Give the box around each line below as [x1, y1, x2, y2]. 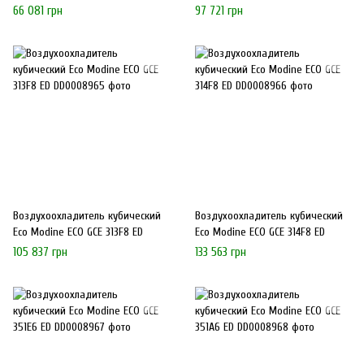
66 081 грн [13, 3, 63, 18]
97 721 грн [195, 3, 243, 18]
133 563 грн [195, 245, 246, 259]
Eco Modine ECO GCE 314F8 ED [195, 224, 325, 239]
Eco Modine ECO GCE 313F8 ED [13, 224, 143, 239]
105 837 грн [13, 245, 67, 259]
